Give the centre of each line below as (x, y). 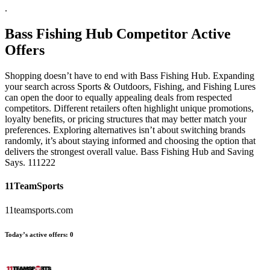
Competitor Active (172, 34)
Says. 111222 (30, 163)
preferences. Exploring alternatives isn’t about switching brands (125, 130)
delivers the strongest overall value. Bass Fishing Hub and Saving (129, 152)
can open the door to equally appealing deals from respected (118, 98)
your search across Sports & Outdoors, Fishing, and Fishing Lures (130, 87)
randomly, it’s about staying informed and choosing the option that (130, 141)
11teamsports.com (39, 210)
